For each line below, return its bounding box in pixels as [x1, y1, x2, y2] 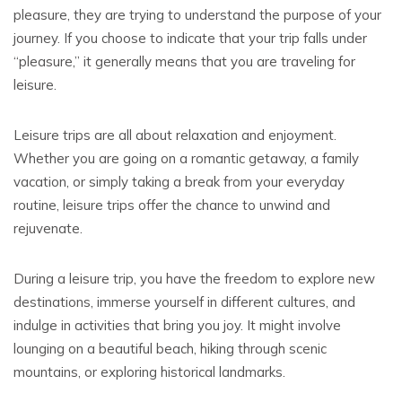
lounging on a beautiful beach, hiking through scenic [13, 340, 327, 357]
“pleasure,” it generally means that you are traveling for [13, 53, 355, 70]
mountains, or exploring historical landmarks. [13, 363, 285, 380]
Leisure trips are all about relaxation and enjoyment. [13, 127, 336, 144]
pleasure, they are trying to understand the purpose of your [13, 6, 381, 23]
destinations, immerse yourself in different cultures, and [13, 293, 355, 310]
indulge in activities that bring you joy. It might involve [13, 317, 341, 334]
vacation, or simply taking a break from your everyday [13, 173, 345, 190]
